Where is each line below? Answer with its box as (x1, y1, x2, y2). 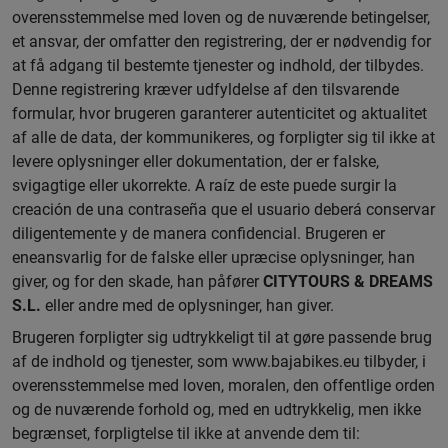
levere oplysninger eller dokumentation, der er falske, (12, 152, 379, 171)
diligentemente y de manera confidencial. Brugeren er (12, 224, 385, 243)
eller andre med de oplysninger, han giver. (45, 296, 334, 315)
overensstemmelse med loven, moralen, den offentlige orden (12, 376, 435, 395)
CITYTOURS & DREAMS (263, 272, 433, 291)
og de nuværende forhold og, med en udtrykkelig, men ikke (12, 400, 421, 419)
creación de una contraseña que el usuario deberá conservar (12, 200, 435, 219)
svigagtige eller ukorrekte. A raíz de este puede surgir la (12, 176, 397, 195)
